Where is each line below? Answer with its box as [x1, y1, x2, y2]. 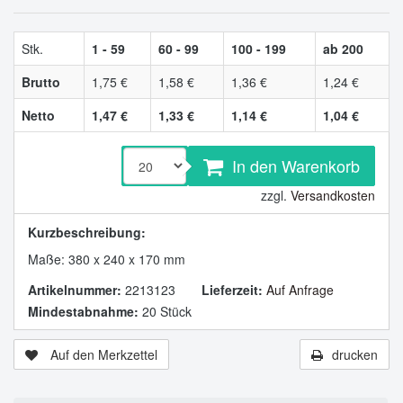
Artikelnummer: [28, 281, 121, 299]
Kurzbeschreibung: [28, 223, 146, 241]
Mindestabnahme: [28, 302, 139, 320]
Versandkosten [291, 186, 375, 204]
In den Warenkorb [232, 154, 360, 177]
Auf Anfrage [266, 281, 334, 299]
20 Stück [139, 302, 192, 320]
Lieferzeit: [201, 281, 263, 299]
